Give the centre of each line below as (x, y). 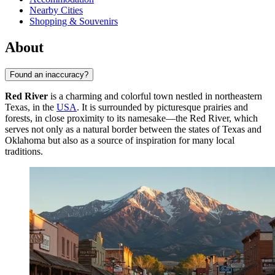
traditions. (24, 152)
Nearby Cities (56, 10)
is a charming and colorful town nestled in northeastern (155, 96)
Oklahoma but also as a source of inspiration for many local (120, 141)
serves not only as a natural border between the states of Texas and (133, 130)
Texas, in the (31, 107)
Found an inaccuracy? (49, 75)
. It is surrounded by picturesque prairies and (162, 107)
